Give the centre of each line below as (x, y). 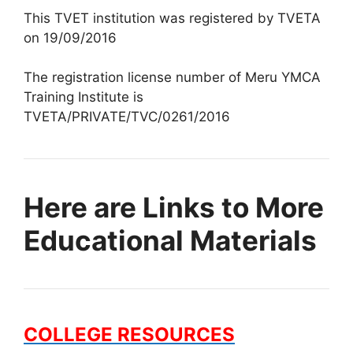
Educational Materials (170, 240)
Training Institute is (84, 97)
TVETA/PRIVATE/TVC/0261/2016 (127, 117)
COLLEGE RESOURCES (129, 334)
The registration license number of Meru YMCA (172, 77)
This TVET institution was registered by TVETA (172, 18)
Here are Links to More (174, 207)
